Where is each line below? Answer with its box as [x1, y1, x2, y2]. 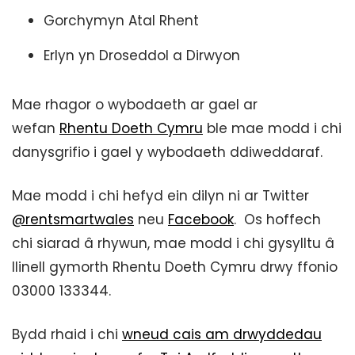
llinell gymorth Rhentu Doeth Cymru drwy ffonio [12, 258, 338, 277]
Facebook [168, 210, 234, 229]
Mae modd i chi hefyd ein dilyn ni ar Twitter [12, 186, 309, 205]
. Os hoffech [234, 210, 321, 229]
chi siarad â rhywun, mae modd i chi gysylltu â [12, 234, 334, 253]
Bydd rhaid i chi [12, 325, 122, 344]
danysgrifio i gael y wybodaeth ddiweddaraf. [12, 143, 323, 162]
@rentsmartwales [12, 210, 134, 229]
